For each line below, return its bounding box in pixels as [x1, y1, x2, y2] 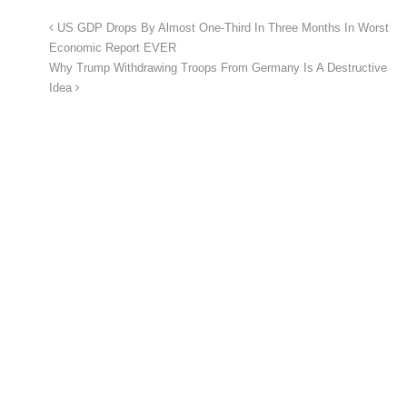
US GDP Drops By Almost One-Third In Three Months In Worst [54, 22, 389, 35]
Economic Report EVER [49, 42, 176, 55]
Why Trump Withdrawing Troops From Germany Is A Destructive [49, 62, 387, 75]
